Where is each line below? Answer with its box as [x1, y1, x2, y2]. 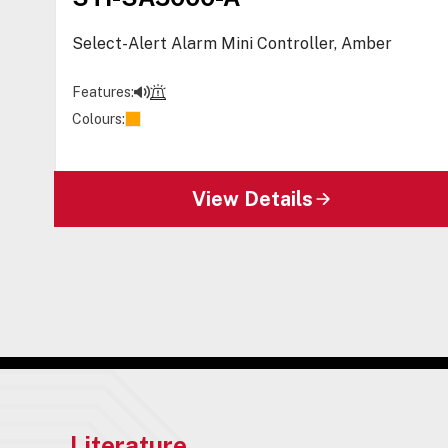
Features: [72, 83, 135, 100]
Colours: [72, 110, 126, 127]
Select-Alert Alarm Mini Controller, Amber [72, 33, 393, 53]
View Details [191, 186, 313, 211]
